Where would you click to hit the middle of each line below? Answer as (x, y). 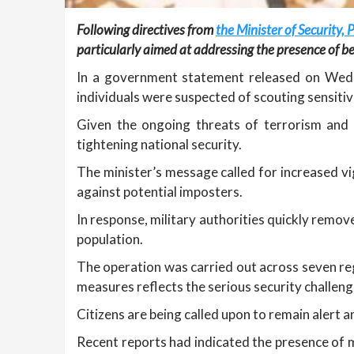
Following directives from (146, 30)
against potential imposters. (160, 192)
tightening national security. (159, 144)
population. (110, 239)
